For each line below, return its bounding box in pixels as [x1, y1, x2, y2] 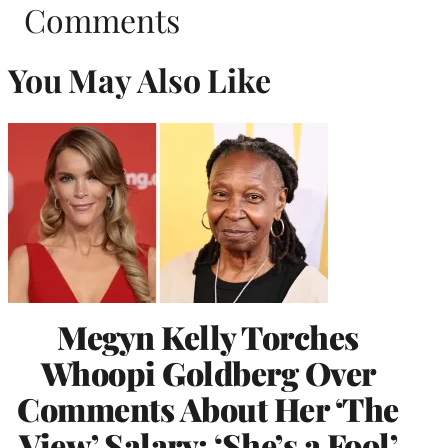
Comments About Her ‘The [17, 386, 399, 430]
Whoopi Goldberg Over [40, 350, 376, 394]
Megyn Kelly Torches [57, 314, 359, 358]
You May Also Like [8, 58, 271, 102]
